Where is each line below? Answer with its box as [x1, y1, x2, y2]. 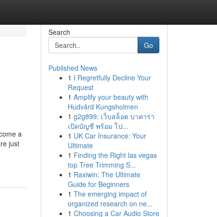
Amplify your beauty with [73, 92, 148, 102]
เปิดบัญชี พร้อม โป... [67, 121, 128, 131]
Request [67, 82, 93, 92]
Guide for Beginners [67, 179, 129, 189]
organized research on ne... [67, 199, 153, 208]
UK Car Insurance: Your [73, 131, 146, 140]
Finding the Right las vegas [73, 150, 157, 160]
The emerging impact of [73, 189, 147, 199]
